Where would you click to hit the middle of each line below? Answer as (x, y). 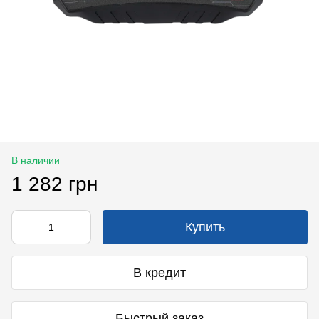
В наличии (36, 161)
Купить (205, 228)
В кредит (159, 272)
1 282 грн (54, 184)
